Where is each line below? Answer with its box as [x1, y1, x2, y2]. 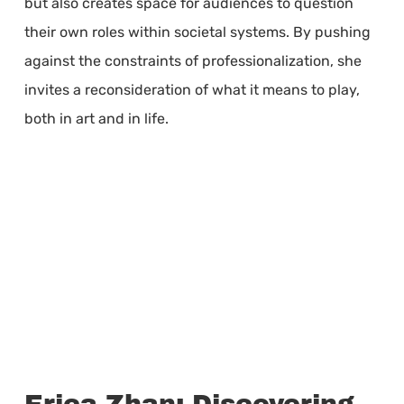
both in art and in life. [23, 110, 169, 127]
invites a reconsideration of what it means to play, [23, 81, 360, 98]
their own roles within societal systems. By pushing [23, 23, 371, 41]
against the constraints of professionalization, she [23, 52, 362, 69]
